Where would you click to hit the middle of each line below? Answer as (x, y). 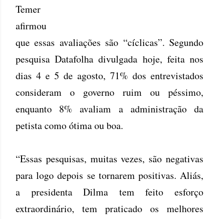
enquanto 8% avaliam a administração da (109, 109)
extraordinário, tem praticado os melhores (109, 208)
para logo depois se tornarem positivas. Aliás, (109, 175)
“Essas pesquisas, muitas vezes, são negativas (109, 159)
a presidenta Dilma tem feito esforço (109, 192)
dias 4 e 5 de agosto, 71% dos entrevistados (109, 76)
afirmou (31, 26)
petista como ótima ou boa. (69, 125)
